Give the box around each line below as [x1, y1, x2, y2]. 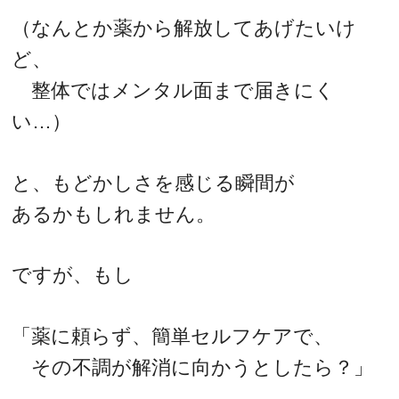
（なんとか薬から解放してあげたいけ [12, 17, 357, 40]
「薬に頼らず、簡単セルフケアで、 [12, 325, 334, 348]
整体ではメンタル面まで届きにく [12, 79, 336, 102]
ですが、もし [12, 264, 134, 287]
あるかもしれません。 [12, 202, 216, 225]
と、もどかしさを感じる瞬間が [12, 171, 296, 194]
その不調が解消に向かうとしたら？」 [12, 356, 374, 379]
